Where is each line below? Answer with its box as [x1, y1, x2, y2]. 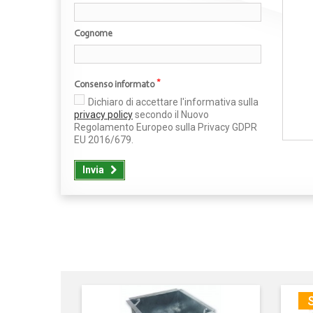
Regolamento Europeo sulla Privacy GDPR [74, 122, 257, 133]
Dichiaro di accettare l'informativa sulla [88, 96, 259, 108]
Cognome [74, 29, 112, 39]
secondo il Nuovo [133, 109, 209, 120]
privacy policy [74, 109, 133, 120]
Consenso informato [74, 80, 156, 90]
